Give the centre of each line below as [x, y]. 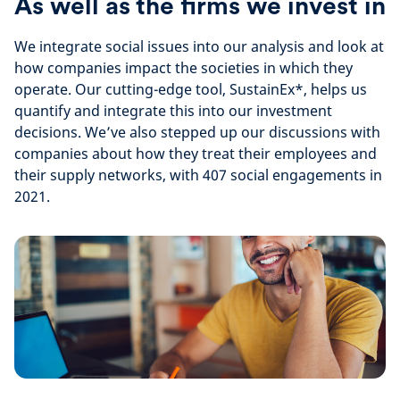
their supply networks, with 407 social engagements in [198, 175]
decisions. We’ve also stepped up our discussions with [197, 132]
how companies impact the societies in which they [183, 68]
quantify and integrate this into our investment [173, 111]
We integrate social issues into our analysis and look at [199, 46]
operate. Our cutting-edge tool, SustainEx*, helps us [191, 89]
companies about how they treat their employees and [196, 154]
